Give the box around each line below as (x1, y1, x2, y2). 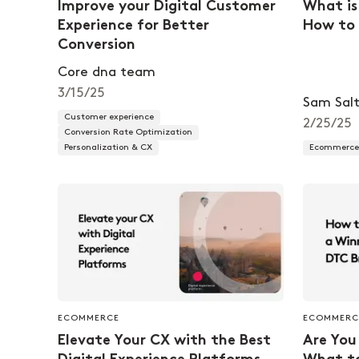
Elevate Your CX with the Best (58, 333, 271, 348)
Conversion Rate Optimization (64, 128, 192, 137)
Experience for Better (58, 19, 209, 34)
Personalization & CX (64, 143, 152, 152)
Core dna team (58, 66, 155, 79)
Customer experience (64, 113, 154, 122)
